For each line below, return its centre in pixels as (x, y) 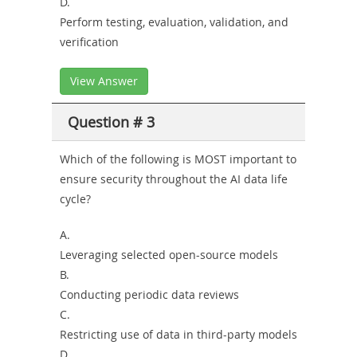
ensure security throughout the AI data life (174, 178)
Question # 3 (111, 122)
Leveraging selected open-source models (169, 254)
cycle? (75, 198)
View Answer (104, 80)
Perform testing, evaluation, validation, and (174, 22)
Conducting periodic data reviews (149, 294)
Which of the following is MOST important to (178, 159)
